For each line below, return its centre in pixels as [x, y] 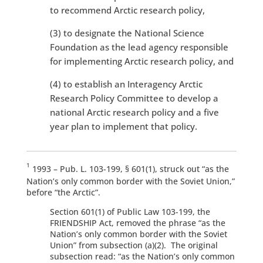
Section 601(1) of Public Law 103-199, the [130, 212]
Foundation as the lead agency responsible [139, 47]
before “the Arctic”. [63, 193]
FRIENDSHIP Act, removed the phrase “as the [137, 223]
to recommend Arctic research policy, [127, 10]
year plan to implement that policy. [123, 127]
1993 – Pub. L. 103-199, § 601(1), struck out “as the [129, 169]
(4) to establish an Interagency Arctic [126, 84]
